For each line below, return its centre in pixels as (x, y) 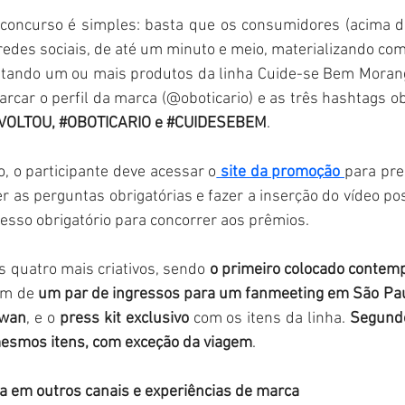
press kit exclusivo (124, 318)
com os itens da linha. (269, 318)
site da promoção (281, 172)
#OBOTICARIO (105, 123)
